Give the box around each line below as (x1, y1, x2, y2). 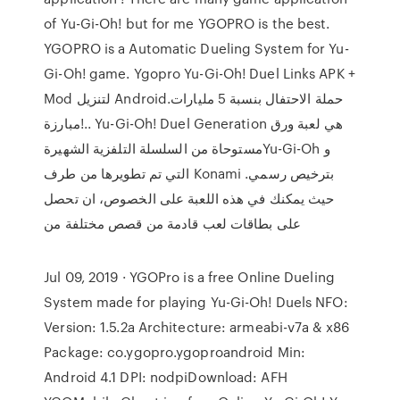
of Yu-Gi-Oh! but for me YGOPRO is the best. (44, 13, 330, 33)
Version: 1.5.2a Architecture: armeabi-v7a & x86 (44, 317, 349, 337)
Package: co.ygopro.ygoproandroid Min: (44, 342, 305, 362)
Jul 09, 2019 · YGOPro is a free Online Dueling (44, 267, 335, 287)
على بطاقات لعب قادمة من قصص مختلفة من (44, 213, 301, 233)
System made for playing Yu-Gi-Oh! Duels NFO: (44, 292, 348, 312)
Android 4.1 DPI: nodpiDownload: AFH (44, 367, 287, 387)
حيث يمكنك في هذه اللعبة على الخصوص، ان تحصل (44, 188, 335, 208)
